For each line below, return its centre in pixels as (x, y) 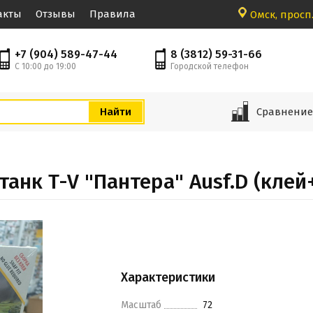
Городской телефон (210, 66)
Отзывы (56, 14)
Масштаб (141, 305)
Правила (112, 14)
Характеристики (168, 277)
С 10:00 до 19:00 (45, 66)
